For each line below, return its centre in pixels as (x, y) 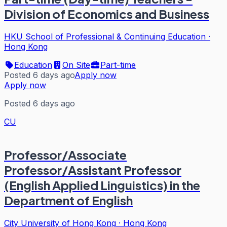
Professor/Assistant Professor (93, 169)
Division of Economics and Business (107, 13)
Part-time (118, 65)
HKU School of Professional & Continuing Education (105, 36)
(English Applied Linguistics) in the (102, 185)
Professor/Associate (65, 154)
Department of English (68, 200)
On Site (76, 65)
